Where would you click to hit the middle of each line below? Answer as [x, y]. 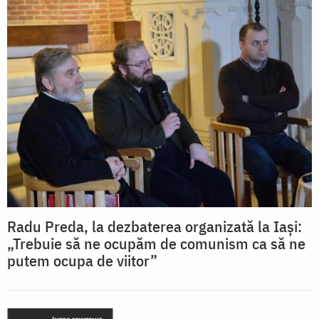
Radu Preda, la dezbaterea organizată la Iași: [155, 226]
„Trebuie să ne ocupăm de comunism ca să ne [156, 244]
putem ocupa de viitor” [82, 261]
